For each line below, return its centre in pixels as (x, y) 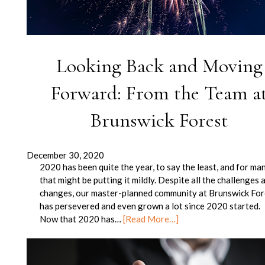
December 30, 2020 (65, 155)
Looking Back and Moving (159, 66)
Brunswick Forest (159, 120)
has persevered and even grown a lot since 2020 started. (150, 206)
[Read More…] (151, 219)
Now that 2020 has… (82, 219)
